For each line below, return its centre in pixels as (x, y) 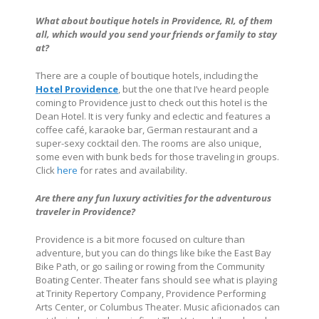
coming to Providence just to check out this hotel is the (152, 103)
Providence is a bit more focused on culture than (140, 240)
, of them (253, 21)
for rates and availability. (134, 171)
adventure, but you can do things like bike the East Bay (153, 253)
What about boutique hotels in (103, 21)
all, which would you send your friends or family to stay (156, 35)
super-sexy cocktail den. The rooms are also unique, (148, 143)
